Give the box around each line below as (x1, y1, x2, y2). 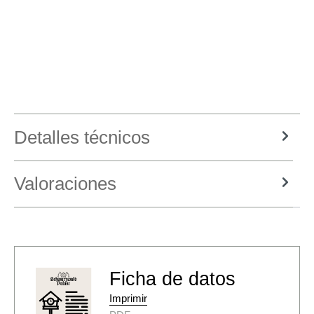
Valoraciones (14, 172, 116, 194)
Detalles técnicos (14, 126, 150, 148)
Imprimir (109, 292, 147, 304)
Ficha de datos (109, 268, 235, 289)
